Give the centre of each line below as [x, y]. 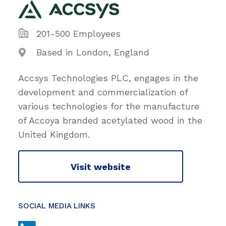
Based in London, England [93, 52]
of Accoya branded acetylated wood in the [110, 121]
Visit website [101, 166]
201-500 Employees [78, 34]
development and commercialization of [103, 92]
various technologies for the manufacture [109, 106]
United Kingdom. [54, 135]
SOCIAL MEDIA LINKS [57, 206]
